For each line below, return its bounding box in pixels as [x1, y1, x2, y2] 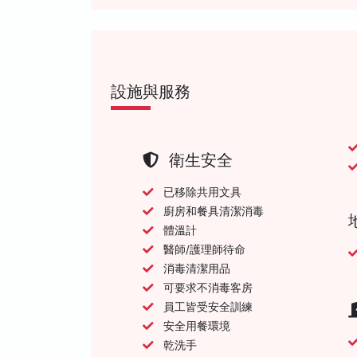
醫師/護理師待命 [163, 242, 245, 256]
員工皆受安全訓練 [163, 300, 253, 313]
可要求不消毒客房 [163, 280, 253, 294]
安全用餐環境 [163, 319, 230, 332]
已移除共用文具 [163, 185, 241, 198]
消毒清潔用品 [163, 261, 230, 275]
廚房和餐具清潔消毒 [163, 204, 264, 218]
